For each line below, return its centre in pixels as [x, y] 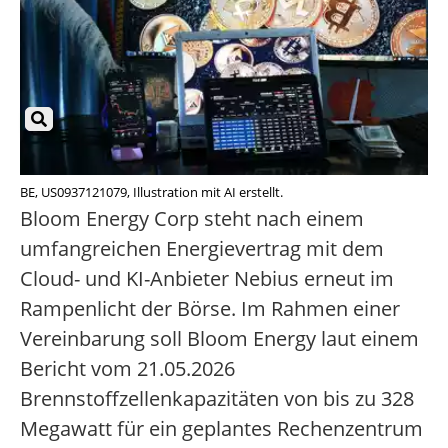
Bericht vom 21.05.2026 [127, 369]
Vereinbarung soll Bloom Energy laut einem [219, 339]
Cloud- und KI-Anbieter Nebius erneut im [207, 279]
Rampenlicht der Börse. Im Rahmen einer [210, 309]
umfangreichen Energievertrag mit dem [202, 249]
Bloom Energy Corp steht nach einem [192, 219]
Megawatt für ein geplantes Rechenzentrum [221, 429]
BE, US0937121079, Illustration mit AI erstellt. [151, 192]
